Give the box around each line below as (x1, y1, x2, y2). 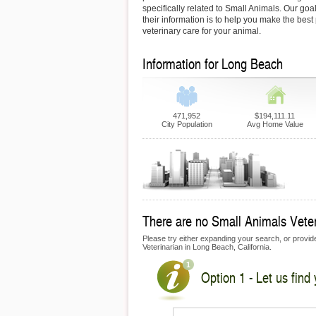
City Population (161, 120, 212, 128)
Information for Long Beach (142, 54, 283, 73)
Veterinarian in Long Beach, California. (142, 243, 272, 251)
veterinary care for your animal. (142, 26, 261, 36)
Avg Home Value (246, 120, 303, 128)
